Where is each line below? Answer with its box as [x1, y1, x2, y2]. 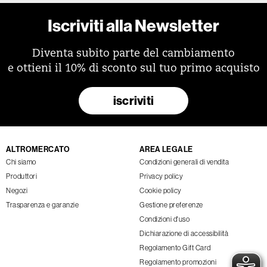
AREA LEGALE [139, 144, 193, 154]
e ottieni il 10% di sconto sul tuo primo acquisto [7, 63, 260, 74]
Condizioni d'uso [139, 214, 190, 223]
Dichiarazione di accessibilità [139, 228, 228, 238]
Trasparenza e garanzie [6, 200, 79, 209]
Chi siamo [6, 157, 36, 166]
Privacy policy [139, 171, 183, 181]
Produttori [6, 171, 37, 181]
